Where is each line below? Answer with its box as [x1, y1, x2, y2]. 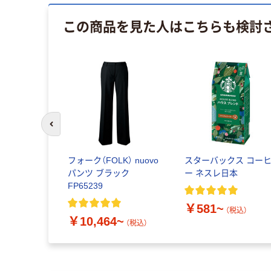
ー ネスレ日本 [184, 168, 238, 178]
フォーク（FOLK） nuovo [67, 155, 158, 166]
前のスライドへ [50, 125, 105, 134]
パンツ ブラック [67, 168, 129, 178]
